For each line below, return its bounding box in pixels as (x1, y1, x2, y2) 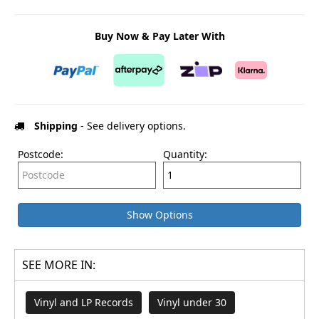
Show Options (126, 207, 193, 221)
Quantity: (163, 147, 207, 161)
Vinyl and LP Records (34, 295, 133, 309)
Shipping (34, 118, 78, 132)
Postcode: (18, 147, 63, 161)
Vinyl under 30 (157, 295, 226, 309)
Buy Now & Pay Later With (94, 28, 225, 43)
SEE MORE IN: (22, 256, 95, 273)
